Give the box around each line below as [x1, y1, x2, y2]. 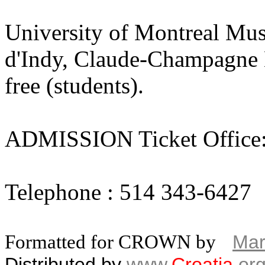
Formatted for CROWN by [5, 231, 216, 253]
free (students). [5, 73, 144, 98]
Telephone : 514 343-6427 [5, 179, 251, 205]
